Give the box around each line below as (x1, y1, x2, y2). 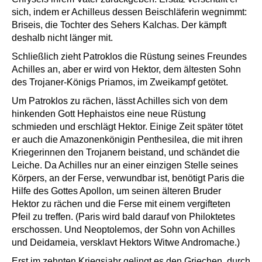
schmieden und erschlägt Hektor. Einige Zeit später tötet (12, 122, 243, 132)
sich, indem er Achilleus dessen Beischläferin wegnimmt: (12, 7, 247, 18)
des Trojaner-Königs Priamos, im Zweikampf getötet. (12, 77, 228, 88)
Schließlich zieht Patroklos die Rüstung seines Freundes (12, 51, 247, 62)
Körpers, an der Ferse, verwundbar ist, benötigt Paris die (12, 173, 244, 184)
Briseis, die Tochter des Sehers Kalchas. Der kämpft (12, 20, 226, 30)
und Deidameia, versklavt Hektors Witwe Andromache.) (12, 237, 240, 248)
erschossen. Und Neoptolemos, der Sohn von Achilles (12, 225, 235, 235)
